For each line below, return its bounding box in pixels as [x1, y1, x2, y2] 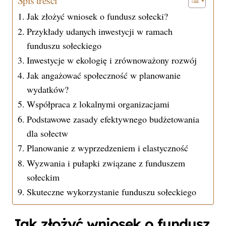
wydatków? [26, 83, 69, 96]
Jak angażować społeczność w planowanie [26, 69, 181, 82]
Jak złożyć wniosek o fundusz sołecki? [26, 10, 168, 23]
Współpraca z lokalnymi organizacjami [26, 98, 169, 110]
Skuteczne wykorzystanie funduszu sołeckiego [26, 186, 196, 198]
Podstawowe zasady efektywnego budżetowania [26, 113, 199, 126]
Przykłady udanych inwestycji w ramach [26, 25, 173, 38]
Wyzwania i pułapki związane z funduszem [26, 157, 185, 169]
